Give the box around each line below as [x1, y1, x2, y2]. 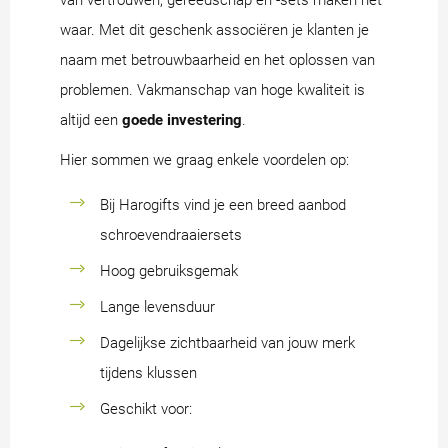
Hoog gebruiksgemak [100, 262, 238, 281]
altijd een [60, 111, 122, 130]
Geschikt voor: [100, 400, 192, 419]
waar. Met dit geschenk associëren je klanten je [60, 21, 369, 40]
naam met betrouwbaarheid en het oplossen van [60, 51, 375, 70]
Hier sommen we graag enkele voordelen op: [60, 151, 349, 170]
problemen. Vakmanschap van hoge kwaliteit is [60, 81, 365, 100]
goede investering [122, 111, 242, 130]
